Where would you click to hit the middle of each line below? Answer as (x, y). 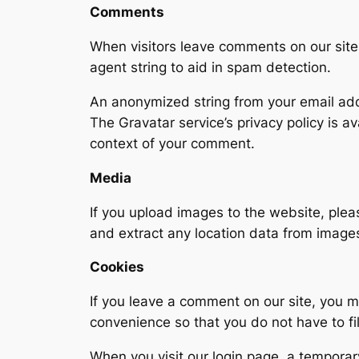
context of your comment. (172, 144)
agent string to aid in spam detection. (210, 68)
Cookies (117, 267)
